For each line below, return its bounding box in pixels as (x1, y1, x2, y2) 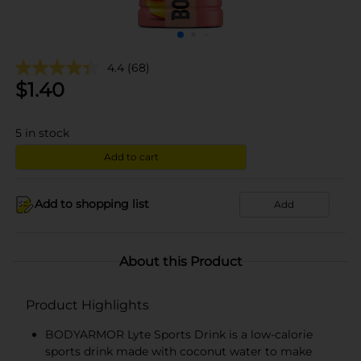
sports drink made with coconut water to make (45, 343, 312, 359)
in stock (25, 125, 69, 140)
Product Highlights (26, 297, 149, 313)
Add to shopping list (35, 197, 149, 211)
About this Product (118, 253, 243, 269)
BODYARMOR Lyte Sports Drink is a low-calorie (45, 326, 313, 342)
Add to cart (103, 150, 159, 163)
